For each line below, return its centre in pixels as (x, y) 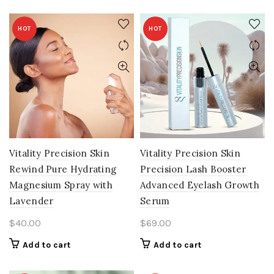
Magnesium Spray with (61, 185)
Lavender (31, 201)
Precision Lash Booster (193, 169)
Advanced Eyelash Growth (200, 185)
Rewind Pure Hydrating (63, 169)
